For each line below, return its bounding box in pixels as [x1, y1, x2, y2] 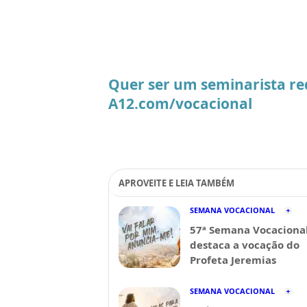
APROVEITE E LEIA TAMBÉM [119, 177, 234, 189]
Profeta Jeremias [190, 253, 276, 267]
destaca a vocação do [190, 238, 299, 251]
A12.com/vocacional [108, 94, 252, 113]
